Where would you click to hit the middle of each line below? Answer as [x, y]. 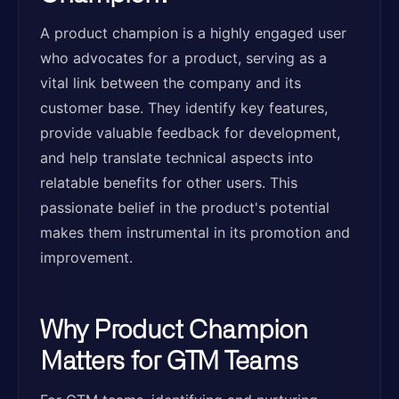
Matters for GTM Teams [169, 359]
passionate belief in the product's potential [185, 208]
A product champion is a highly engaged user [193, 33]
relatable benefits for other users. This [169, 183]
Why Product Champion [174, 328]
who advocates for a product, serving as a [183, 58]
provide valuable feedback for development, [190, 133]
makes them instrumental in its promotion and [195, 232]
